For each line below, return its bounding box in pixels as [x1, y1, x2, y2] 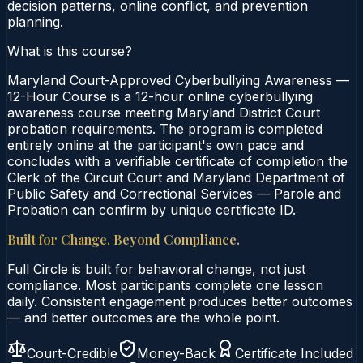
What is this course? [7, 42, 132, 59]
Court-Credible [27, 344, 117, 361]
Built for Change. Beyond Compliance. [7, 230, 240, 248]
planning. [7, 13, 63, 30]
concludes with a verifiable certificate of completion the [7, 152, 348, 169]
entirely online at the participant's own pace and [7, 136, 304, 153]
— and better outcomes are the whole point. [7, 309, 280, 326]
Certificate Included [235, 344, 353, 361]
